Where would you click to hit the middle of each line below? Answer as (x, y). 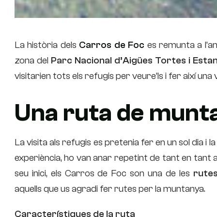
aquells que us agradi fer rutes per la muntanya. (110, 188)
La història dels (47, 45)
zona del (33, 60)
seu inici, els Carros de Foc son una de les (104, 173)
